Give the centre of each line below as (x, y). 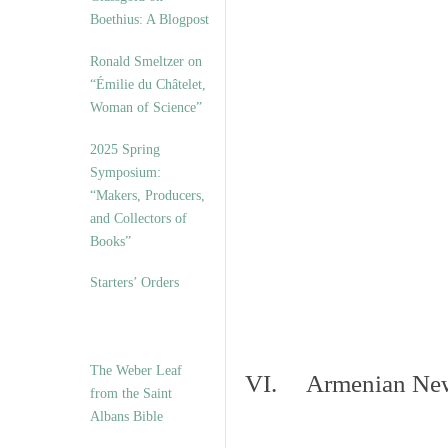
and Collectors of (138, 218)
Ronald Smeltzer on (146, 61)
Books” (110, 241)
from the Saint (131, 393)
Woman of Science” (146, 107)
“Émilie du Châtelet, (148, 84)
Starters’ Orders (134, 282)
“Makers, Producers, (147, 195)
